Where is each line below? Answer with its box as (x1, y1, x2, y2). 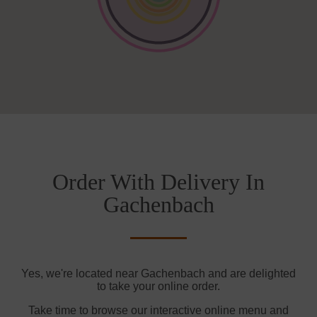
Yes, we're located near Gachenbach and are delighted (21, 267, 296, 280)
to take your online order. (97, 280, 220, 293)
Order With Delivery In (52, 169, 265, 195)
